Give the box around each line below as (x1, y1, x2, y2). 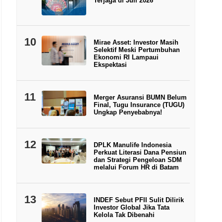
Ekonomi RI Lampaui (93, 54, 159, 61)
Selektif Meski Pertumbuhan (93, 46, 180, 54)
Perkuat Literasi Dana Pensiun (93, 149, 186, 157)
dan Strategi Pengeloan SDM (93, 156, 182, 164)
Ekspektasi (93, 61, 127, 69)
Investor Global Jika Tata (93, 204, 169, 212)
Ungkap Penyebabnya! (93, 109, 162, 116)
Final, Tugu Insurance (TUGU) (93, 101, 184, 109)
